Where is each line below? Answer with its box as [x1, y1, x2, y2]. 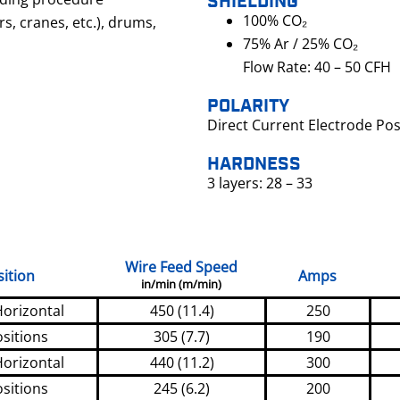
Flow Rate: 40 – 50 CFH [243, 57, 391, 78]
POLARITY [207, 95, 289, 119]
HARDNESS [207, 153, 301, 177]
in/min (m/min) [141, 276, 221, 293]
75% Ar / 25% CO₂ [243, 34, 358, 54]
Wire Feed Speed [125, 257, 237, 278]
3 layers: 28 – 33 [207, 173, 312, 194]
